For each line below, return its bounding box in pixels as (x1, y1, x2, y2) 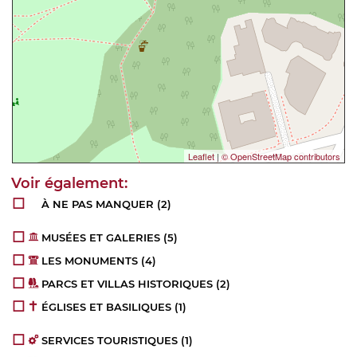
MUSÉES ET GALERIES (41, 231, 161, 245)
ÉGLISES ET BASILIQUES (41, 300, 172, 314)
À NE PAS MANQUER (41, 198, 155, 211)
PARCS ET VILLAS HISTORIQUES (41, 277, 214, 291)
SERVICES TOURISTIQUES (41, 334, 178, 347)
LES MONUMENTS (41, 254, 139, 268)
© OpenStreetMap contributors (222, 150, 340, 163)
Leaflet (188, 150, 214, 163)
